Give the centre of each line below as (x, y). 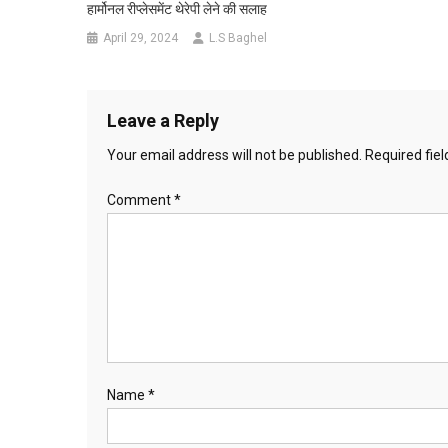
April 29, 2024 (141, 37)
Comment (140, 199)
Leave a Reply (163, 120)
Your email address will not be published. (234, 154)
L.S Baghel (238, 37)
